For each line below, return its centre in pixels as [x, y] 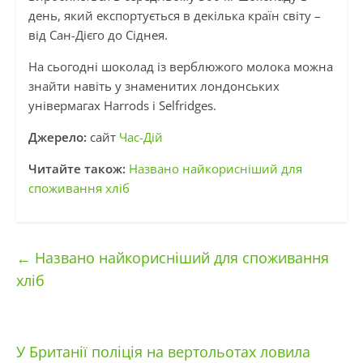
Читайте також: [77, 169]
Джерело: [57, 137]
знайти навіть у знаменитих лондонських [154, 86]
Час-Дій [141, 137]
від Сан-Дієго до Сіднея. [99, 35]
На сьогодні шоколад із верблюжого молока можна [180, 67]
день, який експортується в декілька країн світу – [174, 16]
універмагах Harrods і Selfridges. [122, 106]
